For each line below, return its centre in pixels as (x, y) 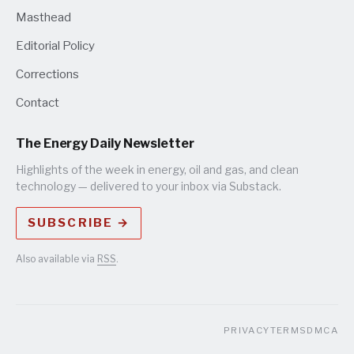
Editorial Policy (55, 45)
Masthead (43, 17)
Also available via (56, 258)
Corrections (47, 74)
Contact (38, 102)
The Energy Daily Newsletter (105, 143)
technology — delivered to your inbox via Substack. (149, 186)
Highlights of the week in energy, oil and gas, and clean (157, 169)
